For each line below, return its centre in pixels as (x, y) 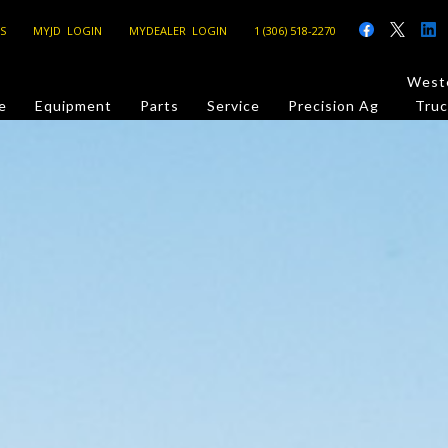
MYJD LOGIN (68, 30)
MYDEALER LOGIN (178, 30)
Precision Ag (334, 105)
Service (234, 105)
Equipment (74, 105)
